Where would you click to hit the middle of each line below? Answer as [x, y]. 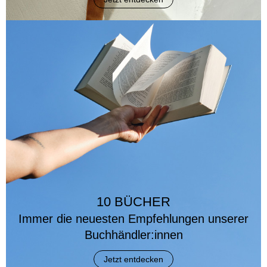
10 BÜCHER [133, 202]
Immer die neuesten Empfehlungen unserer [133, 219]
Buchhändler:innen [133, 235]
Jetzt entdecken [133, 260]
